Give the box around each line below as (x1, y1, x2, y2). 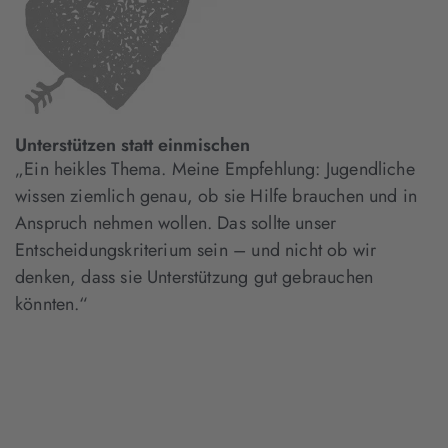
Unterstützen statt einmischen (15, 132, 250, 158)
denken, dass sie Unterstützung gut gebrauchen (15, 264, 374, 290)
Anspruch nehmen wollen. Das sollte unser (15, 210, 337, 236)
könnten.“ (15, 291, 89, 317)
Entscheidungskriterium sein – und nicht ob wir (15, 237, 377, 263)
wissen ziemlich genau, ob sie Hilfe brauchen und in (15, 183, 418, 209)
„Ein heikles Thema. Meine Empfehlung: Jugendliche (15, 156, 415, 182)
